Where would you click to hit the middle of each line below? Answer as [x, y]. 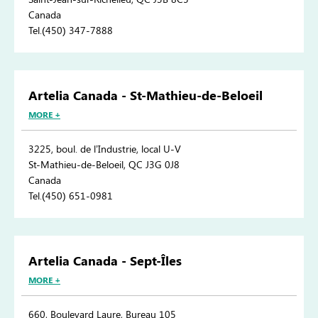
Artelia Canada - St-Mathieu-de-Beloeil [146, 95]
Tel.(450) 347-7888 [71, 31]
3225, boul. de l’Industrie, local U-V [105, 149]
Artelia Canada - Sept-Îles [105, 261]
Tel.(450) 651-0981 [71, 196]
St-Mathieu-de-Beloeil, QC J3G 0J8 [104, 165]
